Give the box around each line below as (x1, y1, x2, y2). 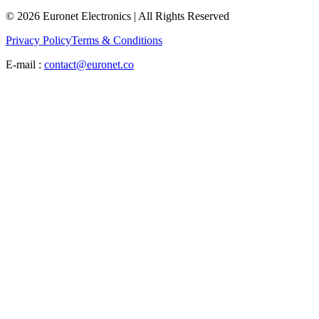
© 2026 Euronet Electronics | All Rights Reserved (6, 10, 229, 23)
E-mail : (6, 58, 41, 71)
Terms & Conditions (71, 34, 162, 47)
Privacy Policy (6, 34, 71, 47)
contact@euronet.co (44, 58, 134, 71)
